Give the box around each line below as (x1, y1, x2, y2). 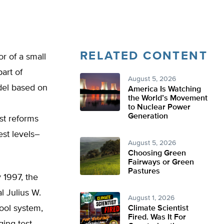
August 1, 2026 (128, 194, 174, 201)
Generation (128, 112, 168, 120)
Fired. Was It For (128, 213, 186, 221)
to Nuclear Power (128, 103, 190, 111)
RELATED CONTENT (80, 50, 207, 62)
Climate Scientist (128, 204, 188, 212)
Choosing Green (128, 149, 186, 157)
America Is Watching (128, 85, 201, 93)
